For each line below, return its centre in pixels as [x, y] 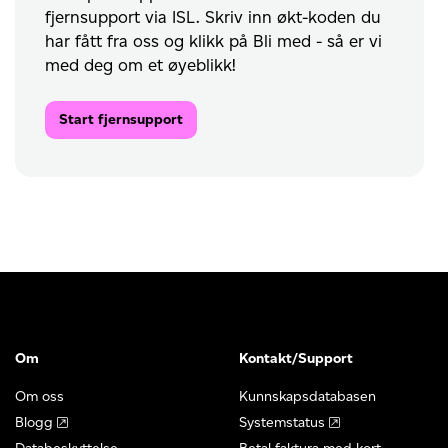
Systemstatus [282, 422]
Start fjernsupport [121, 120]
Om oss [39, 396]
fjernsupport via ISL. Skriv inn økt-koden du [213, 17]
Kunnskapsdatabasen [307, 396]
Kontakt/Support [296, 358]
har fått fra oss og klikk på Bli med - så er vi [214, 41]
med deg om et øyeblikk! [141, 65]
